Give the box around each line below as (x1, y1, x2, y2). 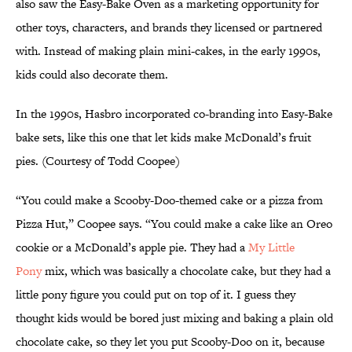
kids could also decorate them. (16, 66, 168, 83)
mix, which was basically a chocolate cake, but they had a (42, 262, 331, 280)
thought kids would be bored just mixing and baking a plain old (16, 310, 333, 327)
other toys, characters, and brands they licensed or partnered (16, 19, 322, 36)
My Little (248, 239, 295, 256)
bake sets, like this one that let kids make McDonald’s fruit (16, 129, 311, 146)
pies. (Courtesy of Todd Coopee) (16, 152, 180, 170)
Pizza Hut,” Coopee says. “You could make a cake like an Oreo (16, 215, 332, 233)
